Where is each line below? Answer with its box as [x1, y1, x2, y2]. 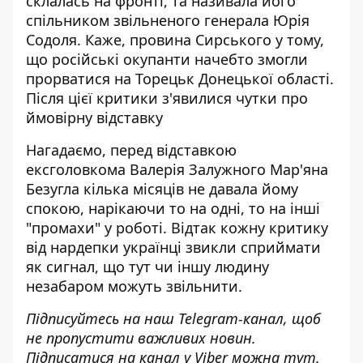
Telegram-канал [178, 309, 284, 328]
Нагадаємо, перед [26, 140, 156, 160]
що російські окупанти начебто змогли [26, 49, 308, 69]
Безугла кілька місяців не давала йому [26, 179, 298, 199]
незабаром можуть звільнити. [26, 276, 242, 296]
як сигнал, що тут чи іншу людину [26, 257, 269, 276]
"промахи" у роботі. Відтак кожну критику [26, 218, 328, 237]
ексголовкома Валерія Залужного [26, 160, 266, 179]
